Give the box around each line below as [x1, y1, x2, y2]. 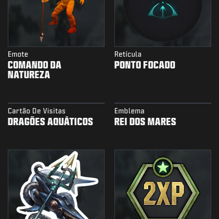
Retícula [114, 50, 142, 58]
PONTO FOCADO [114, 59, 175, 70]
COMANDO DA [8, 59, 62, 70]
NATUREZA [8, 69, 50, 80]
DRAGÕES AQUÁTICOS [8, 116, 93, 127]
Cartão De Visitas [8, 107, 66, 115]
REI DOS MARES [114, 116, 176, 127]
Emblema [114, 107, 145, 115]
